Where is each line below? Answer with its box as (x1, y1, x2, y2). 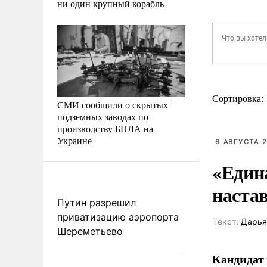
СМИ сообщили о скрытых (57, 98, 168, 111)
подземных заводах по (57, 110, 148, 123)
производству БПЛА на (57, 122, 153, 135)
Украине (57, 133, 92, 147)
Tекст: (212, 216, 238, 226)
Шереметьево (57, 225, 123, 237)
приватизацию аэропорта (57, 210, 179, 223)
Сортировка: (212, 94, 266, 104)
